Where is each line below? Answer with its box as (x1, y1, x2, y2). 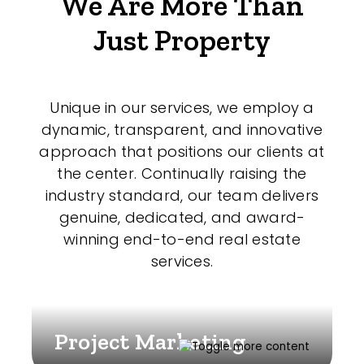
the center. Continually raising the (57, 163, 307, 184)
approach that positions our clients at (39, 141, 325, 162)
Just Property (93, 23, 271, 58)
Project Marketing (54, 328, 246, 356)
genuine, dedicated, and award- (58, 207, 305, 228)
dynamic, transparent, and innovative (41, 119, 323, 141)
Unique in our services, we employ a (50, 97, 314, 119)
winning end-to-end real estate (63, 229, 301, 250)
